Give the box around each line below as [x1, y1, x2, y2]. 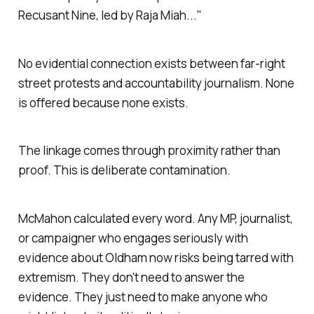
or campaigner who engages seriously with [18, 230, 248, 247]
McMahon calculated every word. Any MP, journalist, [18, 210, 293, 227]
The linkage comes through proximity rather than [18, 142, 280, 159]
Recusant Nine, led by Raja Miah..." [18, 6, 202, 23]
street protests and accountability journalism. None [18, 74, 294, 91]
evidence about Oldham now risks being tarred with [18, 250, 294, 266]
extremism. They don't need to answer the [18, 269, 245, 286]
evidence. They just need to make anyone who [18, 289, 268, 306]
